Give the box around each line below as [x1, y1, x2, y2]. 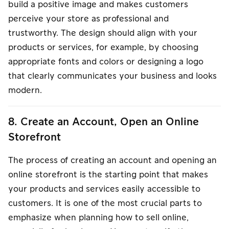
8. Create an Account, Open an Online [8, 114, 199, 129]
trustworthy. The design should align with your [8, 27, 197, 39]
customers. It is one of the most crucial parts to [8, 197, 202, 209]
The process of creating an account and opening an [8, 154, 217, 166]
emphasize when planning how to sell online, [8, 212, 189, 223]
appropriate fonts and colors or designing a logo [8, 56, 203, 67]
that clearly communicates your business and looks [8, 70, 217, 82]
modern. [8, 84, 42, 96]
